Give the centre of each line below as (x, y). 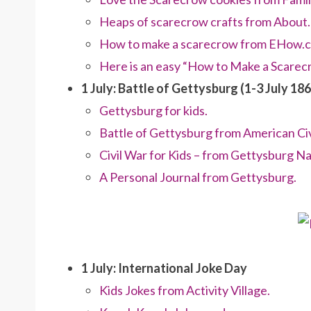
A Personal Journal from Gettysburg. (198, 177)
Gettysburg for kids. (153, 111)
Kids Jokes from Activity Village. (185, 290)
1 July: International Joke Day (164, 268)
